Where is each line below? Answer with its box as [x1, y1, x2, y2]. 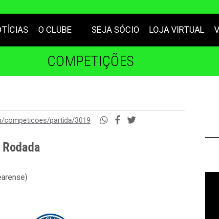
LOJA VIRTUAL [149, 24, 204, 35]
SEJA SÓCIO [91, 24, 139, 35]
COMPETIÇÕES [47, 52, 134, 69]
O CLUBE [38, 24, 72, 35]
